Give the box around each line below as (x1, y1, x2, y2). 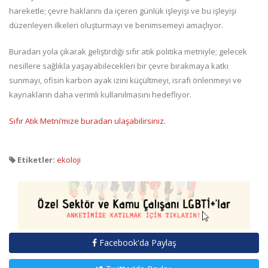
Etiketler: (16, 154, 55, 166)
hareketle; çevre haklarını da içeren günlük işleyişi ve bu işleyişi (9, 5, 236, 17)
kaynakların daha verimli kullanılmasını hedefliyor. (9, 89, 191, 100)
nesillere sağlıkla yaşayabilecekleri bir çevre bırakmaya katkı (9, 60, 229, 72)
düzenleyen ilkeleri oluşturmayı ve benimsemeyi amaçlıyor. (9, 20, 223, 31)
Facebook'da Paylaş (96, 236, 176, 248)
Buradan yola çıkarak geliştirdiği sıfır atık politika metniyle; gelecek (9, 46, 247, 57)
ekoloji (57, 154, 81, 166)
